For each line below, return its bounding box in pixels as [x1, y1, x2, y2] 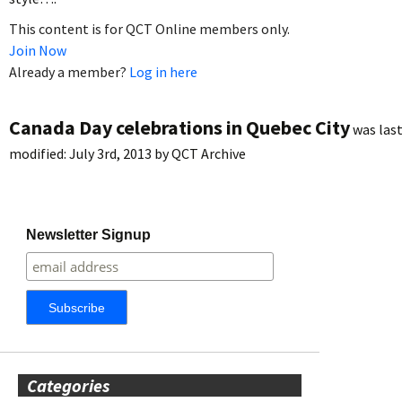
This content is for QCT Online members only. [9, 19, 290, 38]
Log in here [129, 62, 197, 81]
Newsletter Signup [26, 226, 152, 242]
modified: [9, 144, 69, 162]
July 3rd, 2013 [69, 144, 152, 162]
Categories [27, 373, 109, 397]
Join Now [9, 40, 66, 59]
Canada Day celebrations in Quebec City [9, 114, 350, 140]
